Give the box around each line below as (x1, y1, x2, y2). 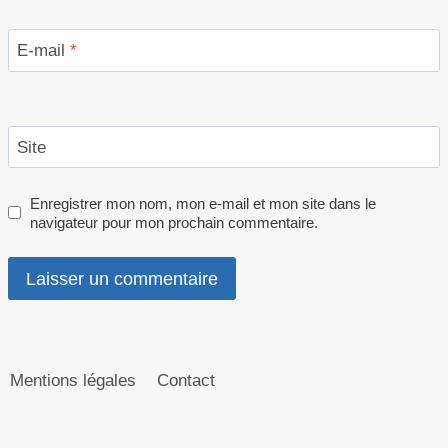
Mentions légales (10, 370, 137, 390)
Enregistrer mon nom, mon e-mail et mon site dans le (30, 194, 377, 212)
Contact (156, 370, 215, 390)
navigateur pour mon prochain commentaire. (30, 213, 319, 231)
